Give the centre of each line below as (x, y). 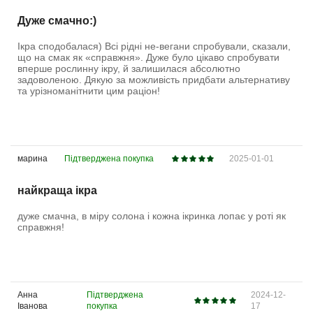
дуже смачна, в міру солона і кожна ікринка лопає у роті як (152, 216)
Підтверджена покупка (109, 158)
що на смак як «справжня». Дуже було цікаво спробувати (148, 58)
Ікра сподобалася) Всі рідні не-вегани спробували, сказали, (154, 46)
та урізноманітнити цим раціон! (89, 91)
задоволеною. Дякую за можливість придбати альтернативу (154, 80)
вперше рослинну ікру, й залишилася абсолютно (129, 69)
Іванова (32, 306)
